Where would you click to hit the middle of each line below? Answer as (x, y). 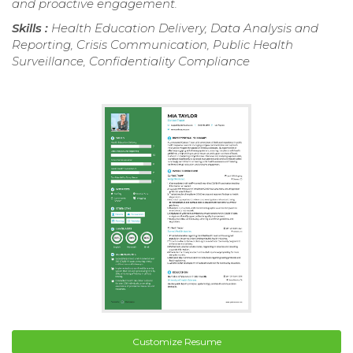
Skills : (32, 28)
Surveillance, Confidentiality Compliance (131, 61)
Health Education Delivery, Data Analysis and (185, 28)
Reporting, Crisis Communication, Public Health (152, 44)
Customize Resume (176, 342)
